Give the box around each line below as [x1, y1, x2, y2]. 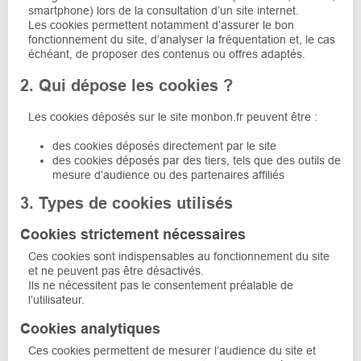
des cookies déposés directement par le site [52, 139, 276, 152]
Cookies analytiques [20, 320, 160, 337]
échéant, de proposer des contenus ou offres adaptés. [28, 47, 305, 60]
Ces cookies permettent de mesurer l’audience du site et [28, 343, 316, 357]
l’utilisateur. [28, 293, 85, 306]
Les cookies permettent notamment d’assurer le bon [28, 18, 294, 31]
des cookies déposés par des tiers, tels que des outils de [52, 153, 341, 167]
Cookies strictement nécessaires [20, 226, 246, 243]
